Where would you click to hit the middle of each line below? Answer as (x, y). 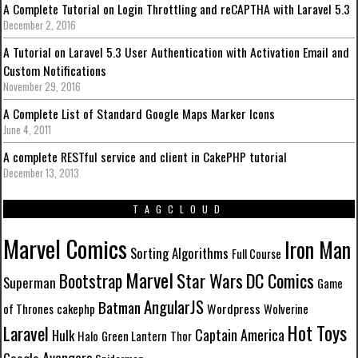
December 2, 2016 (40, 26)
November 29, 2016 (42, 87)
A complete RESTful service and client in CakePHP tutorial (145, 157)
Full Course (257, 254)
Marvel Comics (66, 249)
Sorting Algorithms (180, 253)
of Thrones (29, 309)
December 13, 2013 (42, 173)
